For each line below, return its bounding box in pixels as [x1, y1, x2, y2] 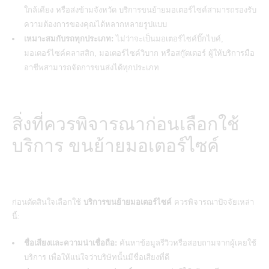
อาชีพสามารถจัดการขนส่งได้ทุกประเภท [24, 62, 159, 72]
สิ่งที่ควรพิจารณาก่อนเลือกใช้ [12, 113, 239, 134]
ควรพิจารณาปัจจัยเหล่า [172, 197, 254, 207]
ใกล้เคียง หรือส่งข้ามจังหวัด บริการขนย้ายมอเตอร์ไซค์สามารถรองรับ [24, 5, 256, 14]
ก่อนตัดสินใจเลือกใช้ [12, 197, 83, 207]
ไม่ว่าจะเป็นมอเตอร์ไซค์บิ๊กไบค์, [113, 34, 223, 43]
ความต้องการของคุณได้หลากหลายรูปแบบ [24, 19, 167, 29]
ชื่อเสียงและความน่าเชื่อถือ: [24, 238, 117, 247]
